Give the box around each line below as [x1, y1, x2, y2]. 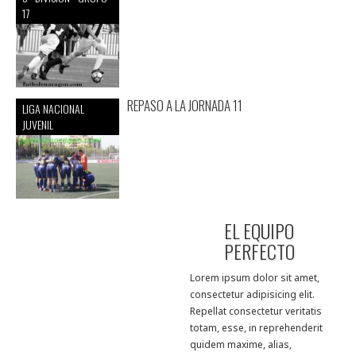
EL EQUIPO [224, 215, 294, 245]
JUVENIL [22, 115, 53, 133]
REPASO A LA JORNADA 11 [127, 95, 242, 115]
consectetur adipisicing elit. [190, 287, 315, 301]
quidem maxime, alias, [190, 337, 292, 351]
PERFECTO [223, 236, 295, 265]
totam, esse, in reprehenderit [190, 320, 323, 335]
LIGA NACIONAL [22, 99, 84, 117]
